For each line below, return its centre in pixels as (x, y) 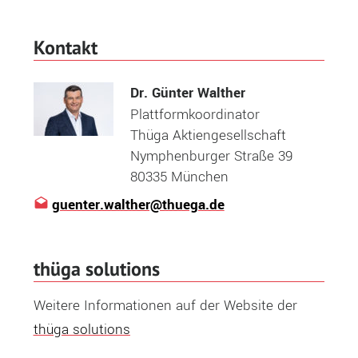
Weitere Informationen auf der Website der (165, 306)
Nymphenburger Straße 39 (212, 157)
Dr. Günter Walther (188, 93)
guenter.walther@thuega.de (138, 205)
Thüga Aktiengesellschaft (209, 136)
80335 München (180, 177)
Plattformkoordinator (195, 115)
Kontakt (65, 48)
